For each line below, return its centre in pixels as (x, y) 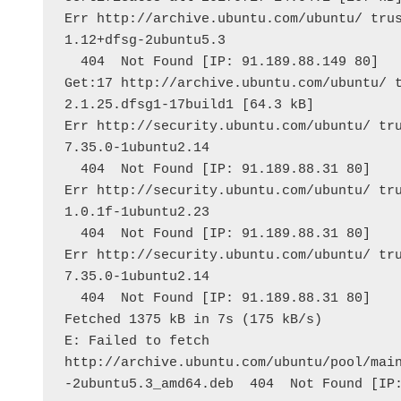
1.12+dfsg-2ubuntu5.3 (145, 41)
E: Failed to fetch (137, 342)
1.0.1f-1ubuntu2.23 (137, 213)
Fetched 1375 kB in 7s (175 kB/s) (193, 320)
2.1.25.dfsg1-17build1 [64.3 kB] (189, 106)
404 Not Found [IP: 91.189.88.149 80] (230, 63)
